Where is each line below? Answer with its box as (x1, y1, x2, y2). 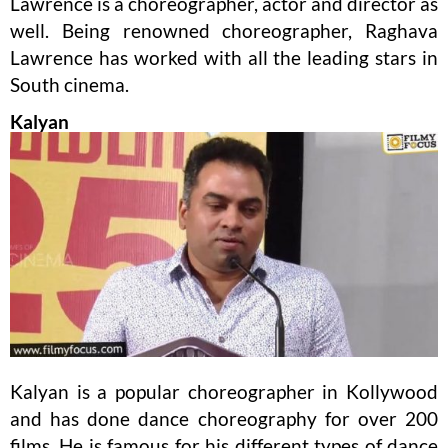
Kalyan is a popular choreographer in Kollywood (10, 380, 438, 404)
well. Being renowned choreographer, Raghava (10, 18, 438, 42)
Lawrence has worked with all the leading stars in (10, 45, 438, 69)
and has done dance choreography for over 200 (10, 407, 438, 431)
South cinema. (10, 72, 129, 96)
